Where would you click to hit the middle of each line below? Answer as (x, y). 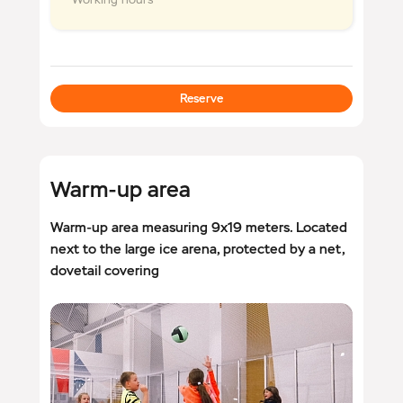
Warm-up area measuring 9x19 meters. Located (199, 227)
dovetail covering (105, 270)
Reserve (201, 98)
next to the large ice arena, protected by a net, (197, 248)
